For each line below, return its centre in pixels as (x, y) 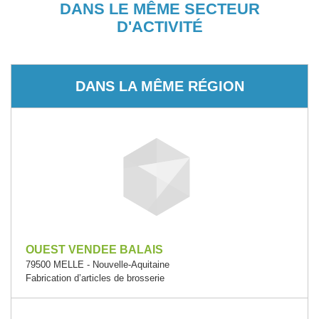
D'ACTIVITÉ (159, 26)
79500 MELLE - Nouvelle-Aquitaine (98, 264)
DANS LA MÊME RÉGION (159, 86)
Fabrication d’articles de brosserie (95, 278)
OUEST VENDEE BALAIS (94, 249)
